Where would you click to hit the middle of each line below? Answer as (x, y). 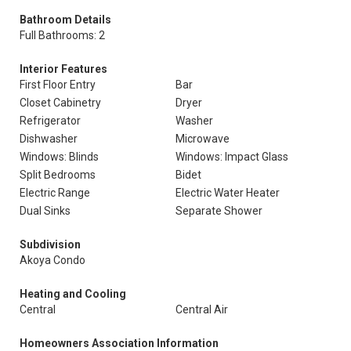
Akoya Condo (52, 260)
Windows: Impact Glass (232, 157)
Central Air (202, 309)
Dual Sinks (45, 211)
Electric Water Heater (228, 193)
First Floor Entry (58, 85)
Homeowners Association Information (119, 343)
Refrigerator (50, 121)
